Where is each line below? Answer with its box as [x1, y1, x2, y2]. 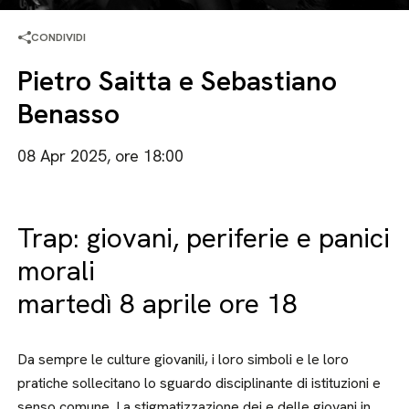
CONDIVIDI [31, 30, 87, 45]
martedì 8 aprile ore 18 [17, 286, 299, 321]
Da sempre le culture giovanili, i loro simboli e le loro [17, 350, 350, 369]
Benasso [17, 96, 121, 131]
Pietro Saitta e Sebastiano [17, 63, 338, 99]
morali [17, 253, 96, 288]
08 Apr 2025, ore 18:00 [17, 145, 184, 166]
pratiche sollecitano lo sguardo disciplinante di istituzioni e [17, 373, 382, 393]
